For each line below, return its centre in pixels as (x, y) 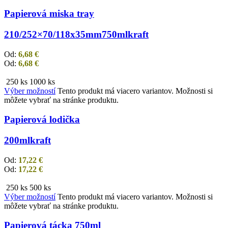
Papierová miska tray (49, 14)
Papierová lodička (42, 120)
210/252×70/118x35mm (53, 34)
